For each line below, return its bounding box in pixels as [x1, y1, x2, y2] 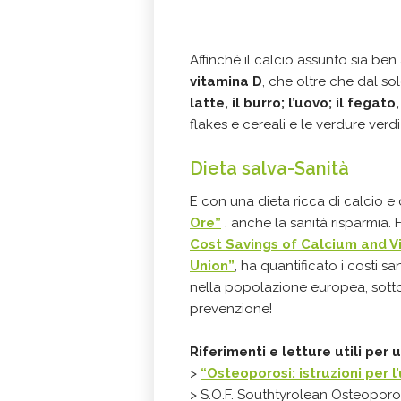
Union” [190, 258, 235, 274]
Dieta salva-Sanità [190, 158, 349, 179]
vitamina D [190, 73, 262, 90]
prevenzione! [190, 301, 272, 317]
